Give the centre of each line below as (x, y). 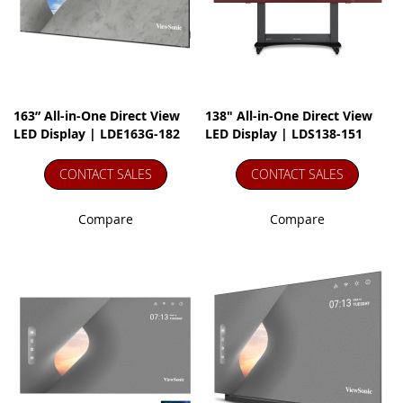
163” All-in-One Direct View (97, 116)
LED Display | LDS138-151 (284, 134)
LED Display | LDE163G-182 (97, 134)
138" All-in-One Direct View (289, 116)
